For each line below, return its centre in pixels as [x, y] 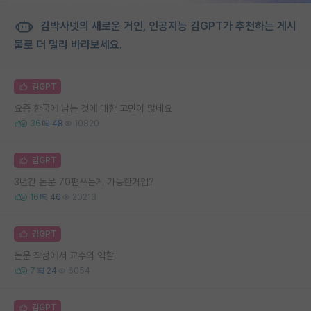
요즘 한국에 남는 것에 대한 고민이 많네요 [93, 108]
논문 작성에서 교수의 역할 [64, 255]
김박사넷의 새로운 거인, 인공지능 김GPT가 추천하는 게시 [167, 26]
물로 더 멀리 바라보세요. [68, 44]
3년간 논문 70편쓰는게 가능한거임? [84, 182]
